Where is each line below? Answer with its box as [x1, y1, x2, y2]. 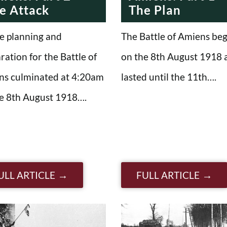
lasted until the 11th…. [121, 70, 216, 83]
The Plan [129, 2, 181, 17]
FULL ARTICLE [136, 169, 200, 181]
